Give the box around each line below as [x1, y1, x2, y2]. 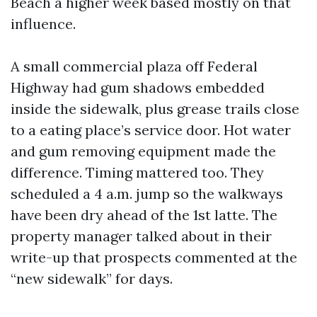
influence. [11, 15, 76, 33]
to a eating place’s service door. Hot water [11, 121, 291, 139]
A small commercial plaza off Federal [11, 57, 258, 75]
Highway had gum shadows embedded [11, 79, 265, 96]
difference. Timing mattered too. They [11, 163, 264, 181]
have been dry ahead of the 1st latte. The [11, 206, 277, 224]
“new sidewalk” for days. [11, 270, 173, 287]
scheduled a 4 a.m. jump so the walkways [11, 185, 283, 202]
